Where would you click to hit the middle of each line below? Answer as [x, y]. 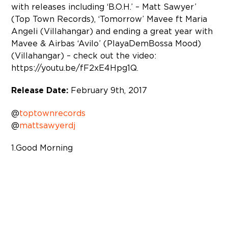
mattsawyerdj [48, 125]
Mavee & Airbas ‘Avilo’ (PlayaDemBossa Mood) [106, 43]
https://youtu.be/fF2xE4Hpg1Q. [75, 68]
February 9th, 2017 [109, 90]
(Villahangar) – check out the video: [84, 55]
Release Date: [41, 90]
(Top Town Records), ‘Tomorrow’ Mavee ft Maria [109, 19]
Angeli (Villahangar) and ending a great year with [112, 31]
